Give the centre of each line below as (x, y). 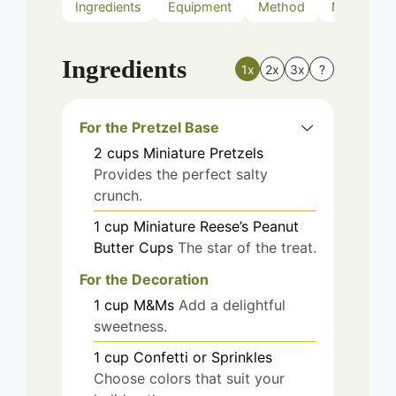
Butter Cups (133, 247)
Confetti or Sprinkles (203, 358)
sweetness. (130, 327)
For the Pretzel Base (149, 127)
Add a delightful (232, 305)
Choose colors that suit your (189, 379)
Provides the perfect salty (181, 174)
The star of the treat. (247, 247)
